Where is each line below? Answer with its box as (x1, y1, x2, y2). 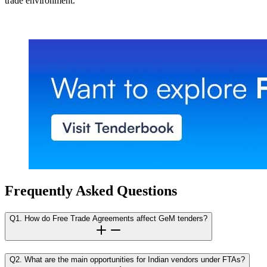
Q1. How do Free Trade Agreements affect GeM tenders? (10, 214, 207, 223)
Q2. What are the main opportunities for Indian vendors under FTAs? (10, 255, 245, 265)
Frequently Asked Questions (5, 183, 177, 199)
